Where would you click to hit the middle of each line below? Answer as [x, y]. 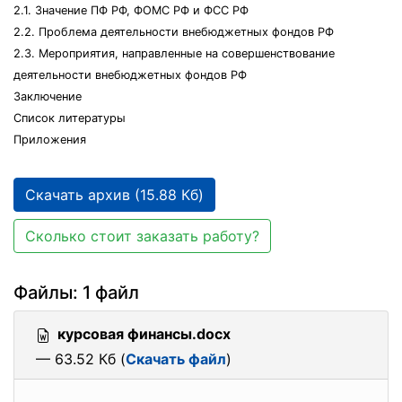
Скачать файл [176, 359]
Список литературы [70, 118]
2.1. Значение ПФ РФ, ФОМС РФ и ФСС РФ [131, 10]
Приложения [50, 140]
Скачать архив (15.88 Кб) [114, 195]
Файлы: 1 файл [76, 293]
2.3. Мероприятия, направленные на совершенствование [174, 53]
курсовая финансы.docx [144, 334]
